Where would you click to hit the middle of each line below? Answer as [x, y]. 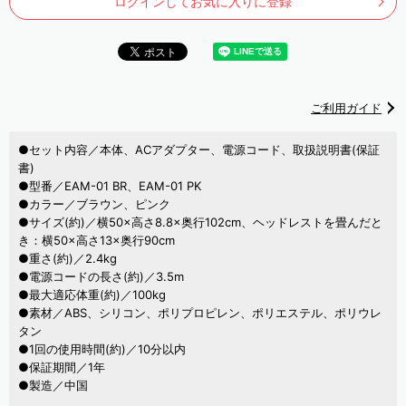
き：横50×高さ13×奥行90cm [97, 241]
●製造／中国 [53, 386]
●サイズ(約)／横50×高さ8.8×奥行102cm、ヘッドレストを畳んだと [200, 222]
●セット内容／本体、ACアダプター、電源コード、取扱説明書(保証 [199, 150]
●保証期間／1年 [62, 367]
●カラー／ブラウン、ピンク [94, 204]
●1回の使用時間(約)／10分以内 [102, 349]
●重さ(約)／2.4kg [68, 259]
